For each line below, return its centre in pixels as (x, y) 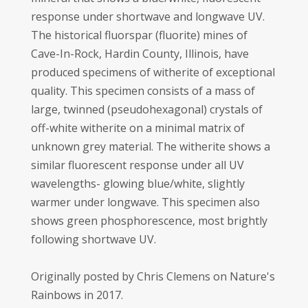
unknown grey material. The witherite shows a (150, 146)
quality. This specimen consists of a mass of (143, 91)
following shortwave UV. (93, 239)
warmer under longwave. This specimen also (145, 202)
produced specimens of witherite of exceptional (153, 72)
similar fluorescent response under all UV (137, 165)
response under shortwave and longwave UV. (147, 16)
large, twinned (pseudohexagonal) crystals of (146, 109)
